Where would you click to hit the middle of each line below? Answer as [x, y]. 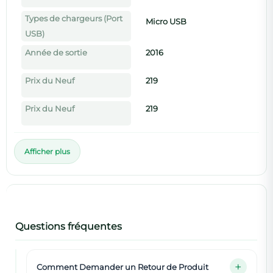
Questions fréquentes [69, 226]
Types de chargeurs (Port [74, 18]
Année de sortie [56, 52]
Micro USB [166, 21]
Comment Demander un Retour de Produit [122, 267]
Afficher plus [47, 151]
